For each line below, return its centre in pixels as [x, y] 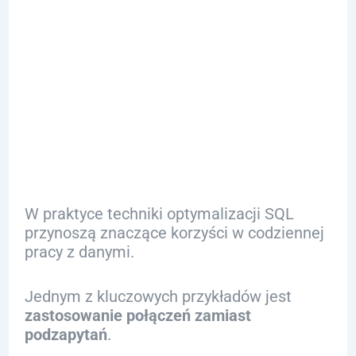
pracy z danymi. [79, 252]
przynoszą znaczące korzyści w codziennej [174, 233]
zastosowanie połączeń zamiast [137, 315]
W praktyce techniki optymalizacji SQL [159, 214]
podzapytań [66, 335]
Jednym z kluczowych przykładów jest [158, 296]
